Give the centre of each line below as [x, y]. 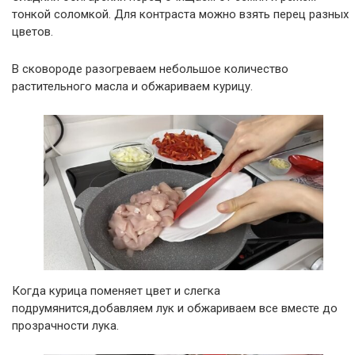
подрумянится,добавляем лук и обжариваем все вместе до [175, 309]
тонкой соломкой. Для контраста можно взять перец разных [180, 14]
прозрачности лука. [65, 326]
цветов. [32, 31]
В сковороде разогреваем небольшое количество [150, 69]
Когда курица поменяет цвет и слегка [116, 291]
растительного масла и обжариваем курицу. [132, 86]
